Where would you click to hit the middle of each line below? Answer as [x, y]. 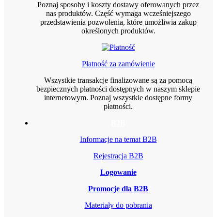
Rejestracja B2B [118, 155]
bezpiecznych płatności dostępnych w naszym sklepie [118, 89]
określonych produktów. [118, 31]
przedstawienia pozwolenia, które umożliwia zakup [118, 22]
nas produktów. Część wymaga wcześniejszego [118, 13]
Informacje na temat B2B [118, 139]
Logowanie [118, 172]
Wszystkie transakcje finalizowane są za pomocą [118, 80]
